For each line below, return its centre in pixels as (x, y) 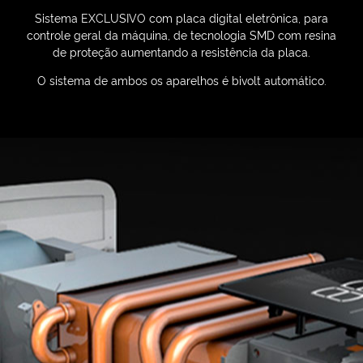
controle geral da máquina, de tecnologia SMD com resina (181, 34)
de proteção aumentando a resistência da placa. (181, 51)
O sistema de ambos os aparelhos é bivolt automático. (181, 79)
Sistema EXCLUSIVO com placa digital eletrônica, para (181, 17)
